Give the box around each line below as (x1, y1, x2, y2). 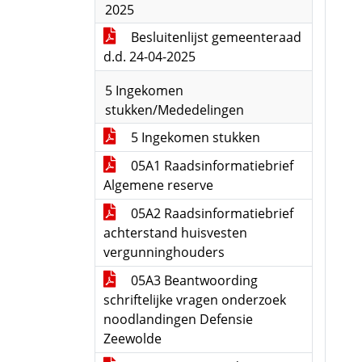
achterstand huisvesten (103, 224, 247, 242)
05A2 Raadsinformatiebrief (128, 204, 293, 222)
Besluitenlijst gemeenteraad (128, 28, 301, 46)
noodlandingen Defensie (103, 310, 253, 328)
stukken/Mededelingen (105, 101, 244, 119)
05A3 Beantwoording (128, 271, 258, 289)
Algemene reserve (103, 176, 213, 194)
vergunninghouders (103, 243, 225, 261)
